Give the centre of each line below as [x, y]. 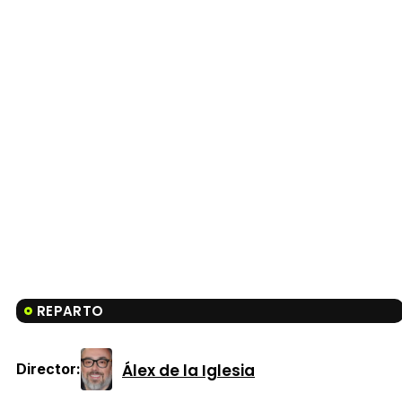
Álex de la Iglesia [188, 370]
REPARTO [70, 311]
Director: [48, 369]
